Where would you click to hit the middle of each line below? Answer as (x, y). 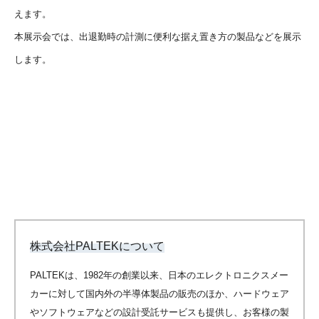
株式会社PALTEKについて (97, 246)
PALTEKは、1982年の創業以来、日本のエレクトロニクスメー (159, 275)
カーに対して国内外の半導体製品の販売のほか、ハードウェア (159, 293)
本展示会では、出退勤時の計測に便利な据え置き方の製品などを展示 (158, 36)
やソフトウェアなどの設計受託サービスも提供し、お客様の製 (159, 312)
